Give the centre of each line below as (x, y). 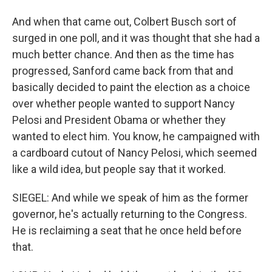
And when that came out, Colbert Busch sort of (124, 22)
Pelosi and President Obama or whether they (119, 120)
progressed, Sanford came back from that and (123, 71)
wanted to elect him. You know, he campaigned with (136, 136)
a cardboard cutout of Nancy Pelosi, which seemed (134, 153)
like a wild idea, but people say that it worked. (119, 169)
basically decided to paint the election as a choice (131, 87)
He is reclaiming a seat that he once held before (127, 230)
